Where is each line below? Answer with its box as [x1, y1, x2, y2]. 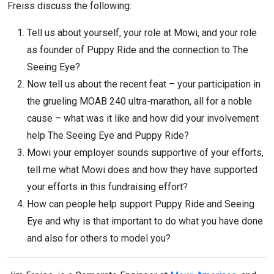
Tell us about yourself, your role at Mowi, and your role [27, 26, 257, 39]
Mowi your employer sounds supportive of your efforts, [27, 146, 264, 158]
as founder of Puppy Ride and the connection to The [27, 43, 248, 56]
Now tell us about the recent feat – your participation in [27, 78, 261, 90]
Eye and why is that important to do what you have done [27, 215, 263, 227]
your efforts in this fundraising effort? [27, 180, 188, 193]
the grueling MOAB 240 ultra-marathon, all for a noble [27, 95, 252, 107]
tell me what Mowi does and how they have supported [27, 163, 257, 176]
